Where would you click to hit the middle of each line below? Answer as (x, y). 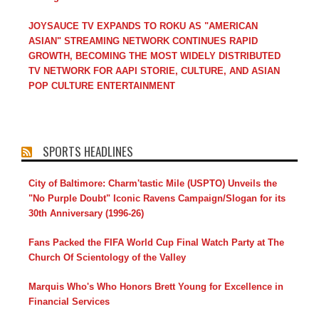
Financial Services (69, 302)
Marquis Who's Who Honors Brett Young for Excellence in (156, 287)
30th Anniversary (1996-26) (86, 214)
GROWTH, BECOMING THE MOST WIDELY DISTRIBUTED (155, 56)
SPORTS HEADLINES (88, 152)
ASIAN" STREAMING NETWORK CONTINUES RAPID (143, 41)
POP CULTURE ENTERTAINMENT (102, 86)
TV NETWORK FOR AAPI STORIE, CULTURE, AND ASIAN (154, 71)
